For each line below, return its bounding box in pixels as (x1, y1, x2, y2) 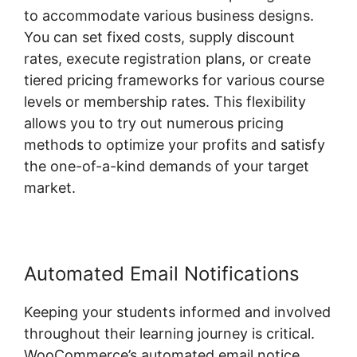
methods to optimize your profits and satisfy (24, 136, 325, 154)
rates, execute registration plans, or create (24, 50, 311, 68)
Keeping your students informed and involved (24, 304, 331, 321)
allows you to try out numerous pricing (24, 115, 284, 132)
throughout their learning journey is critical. (24, 325, 315, 343)
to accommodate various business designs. (24, 7, 314, 25)
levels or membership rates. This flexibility (24, 93, 306, 111)
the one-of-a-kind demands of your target (24, 158, 309, 175)
